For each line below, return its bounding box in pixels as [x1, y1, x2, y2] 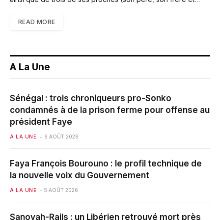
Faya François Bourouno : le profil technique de [10, 159, 202, 169]
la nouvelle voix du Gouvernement [10, 170, 149, 181]
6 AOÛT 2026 [44, 134, 79, 140]
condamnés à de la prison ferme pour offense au [10, 105, 210, 115]
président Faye [10, 117, 72, 127]
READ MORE [18, 18, 55, 26]
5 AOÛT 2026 [44, 187, 78, 193]
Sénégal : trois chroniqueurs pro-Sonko [10, 93, 171, 104]
